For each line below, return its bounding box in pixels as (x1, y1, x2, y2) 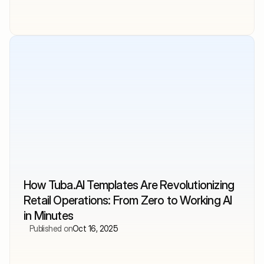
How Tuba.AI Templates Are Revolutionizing (24, 177, 235, 192)
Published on (29, 223, 72, 233)
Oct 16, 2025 (72, 223, 118, 233)
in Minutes (24, 208, 73, 223)
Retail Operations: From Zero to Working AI (24, 193, 232, 207)
